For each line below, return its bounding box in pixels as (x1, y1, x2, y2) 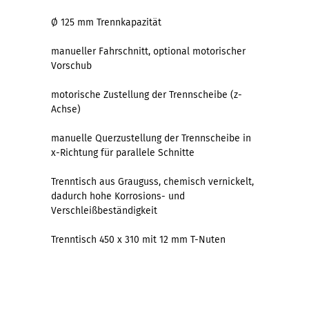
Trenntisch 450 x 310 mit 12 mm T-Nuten (51, 233, 226, 246)
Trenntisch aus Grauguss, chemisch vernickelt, (51, 175, 254, 188)
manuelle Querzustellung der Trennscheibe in (51, 132, 251, 144)
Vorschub (51, 59, 92, 72)
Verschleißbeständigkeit (51, 204, 157, 217)
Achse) (51, 103, 81, 115)
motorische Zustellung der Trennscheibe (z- (51, 88, 242, 101)
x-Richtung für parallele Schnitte (51, 146, 195, 159)
